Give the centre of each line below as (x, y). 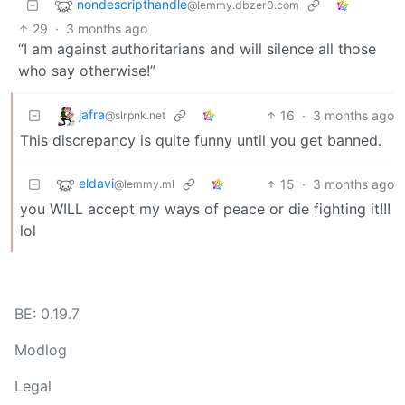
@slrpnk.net (135, 115)
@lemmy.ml (144, 184)
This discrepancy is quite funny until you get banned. (201, 140)
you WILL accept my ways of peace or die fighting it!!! (205, 208)
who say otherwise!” (87, 70)
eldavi (96, 183)
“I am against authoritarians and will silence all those (197, 48)
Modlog (41, 350)
